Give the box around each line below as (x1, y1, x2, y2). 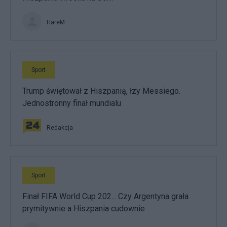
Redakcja (47, 124, 73, 131)
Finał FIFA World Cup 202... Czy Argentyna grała (22, 191, 188, 201)
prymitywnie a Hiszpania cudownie (22, 203, 145, 213)
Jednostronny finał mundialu (22, 98, 121, 108)
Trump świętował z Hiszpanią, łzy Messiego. (22, 86, 180, 96)
